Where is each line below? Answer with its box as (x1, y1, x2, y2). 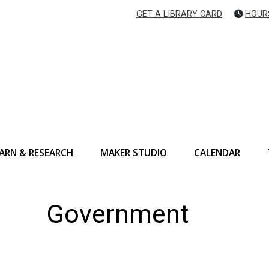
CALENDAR (194, 145, 240, 159)
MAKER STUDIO (100, 145, 167, 159)
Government (46, 199, 189, 230)
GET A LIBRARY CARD (136, 9, 222, 19)
